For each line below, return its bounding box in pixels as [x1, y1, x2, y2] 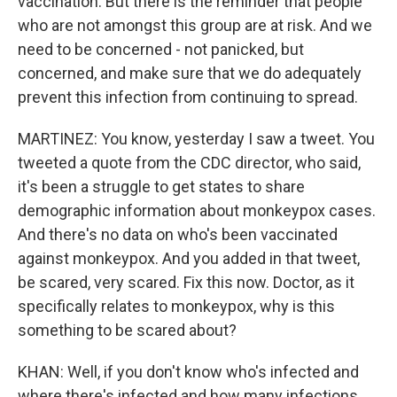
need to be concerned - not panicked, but [18, 40, 304, 58]
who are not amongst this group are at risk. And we [18, 16, 372, 35]
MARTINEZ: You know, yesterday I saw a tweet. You [18, 129, 375, 148]
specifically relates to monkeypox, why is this [18, 297, 335, 315]
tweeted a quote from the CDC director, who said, [18, 153, 361, 172]
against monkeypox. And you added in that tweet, [18, 249, 360, 268]
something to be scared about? [18, 321, 237, 339]
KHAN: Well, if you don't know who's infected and [18, 362, 359, 381]
